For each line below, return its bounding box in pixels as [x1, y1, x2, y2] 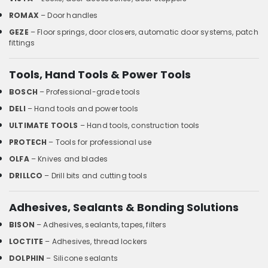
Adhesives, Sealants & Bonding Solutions [9, 199, 239, 215]
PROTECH [9, 136, 47, 147]
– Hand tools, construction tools [78, 120, 200, 130]
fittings [9, 37, 35, 48]
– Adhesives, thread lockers [43, 236, 148, 246]
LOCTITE [9, 236, 44, 246]
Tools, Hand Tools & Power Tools [9, 66, 191, 82]
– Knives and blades [29, 153, 108, 164]
